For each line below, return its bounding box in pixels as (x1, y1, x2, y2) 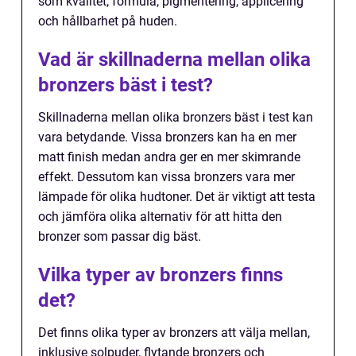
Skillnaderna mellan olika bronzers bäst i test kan (38, 109, 313, 125)
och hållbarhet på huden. (38, 13, 177, 29)
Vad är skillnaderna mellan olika (38, 48, 311, 71)
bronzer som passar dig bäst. (38, 228, 201, 244)
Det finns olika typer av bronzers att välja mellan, (38, 324, 310, 340)
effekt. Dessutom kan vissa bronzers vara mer (38, 168, 295, 184)
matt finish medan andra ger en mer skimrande (38, 149, 300, 164)
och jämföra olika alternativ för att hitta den (38, 208, 282, 224)
